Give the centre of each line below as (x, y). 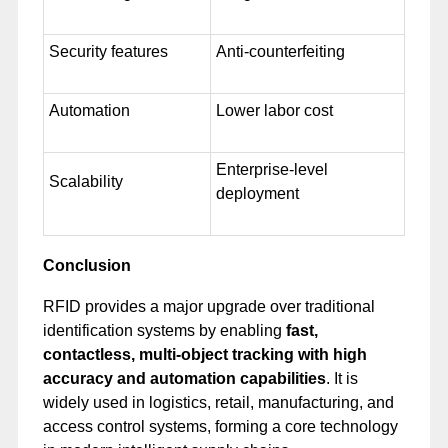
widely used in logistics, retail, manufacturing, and (218, 402)
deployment (257, 193)
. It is (341, 378)
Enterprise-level (271, 169)
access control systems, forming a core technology (220, 426)
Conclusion (86, 266)
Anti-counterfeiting (280, 51)
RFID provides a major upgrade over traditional (208, 306)
